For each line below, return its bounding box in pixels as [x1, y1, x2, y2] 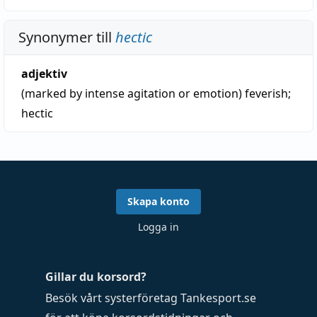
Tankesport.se [180, 290, 256, 306]
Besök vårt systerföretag [45, 290, 180, 306]
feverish [245, 86, 288, 101]
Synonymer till [18, 28, 115, 47]
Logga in [138, 220, 179, 234]
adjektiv [21, 66, 67, 81]
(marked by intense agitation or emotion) [21, 86, 245, 101]
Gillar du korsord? [45, 269, 146, 284]
